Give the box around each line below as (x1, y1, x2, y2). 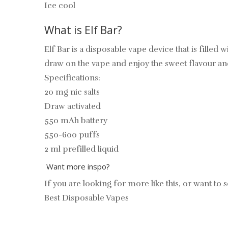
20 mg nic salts (44, 87, 100, 97)
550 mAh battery (44, 116, 107, 126)
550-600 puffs (44, 130, 100, 140)
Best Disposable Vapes (44, 193, 129, 203)
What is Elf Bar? (44, 23, 122, 37)
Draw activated (44, 101, 103, 111)
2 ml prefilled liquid (44, 144, 121, 154)
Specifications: (44, 73, 100, 83)
